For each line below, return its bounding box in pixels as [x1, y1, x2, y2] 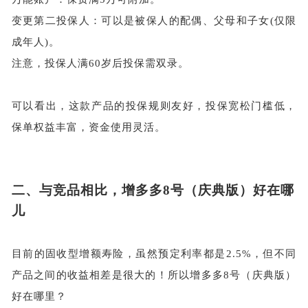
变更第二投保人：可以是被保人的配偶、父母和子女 [11, 14, 270, 26]
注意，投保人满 [11, 57, 89, 69]
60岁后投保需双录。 [88, 57, 189, 69]
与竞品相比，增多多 [38, 182, 163, 197]
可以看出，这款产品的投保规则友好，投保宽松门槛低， [11, 100, 297, 111]
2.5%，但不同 [225, 247, 297, 259]
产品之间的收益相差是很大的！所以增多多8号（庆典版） [11, 269, 297, 280]
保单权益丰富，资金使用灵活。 [11, 121, 166, 133]
